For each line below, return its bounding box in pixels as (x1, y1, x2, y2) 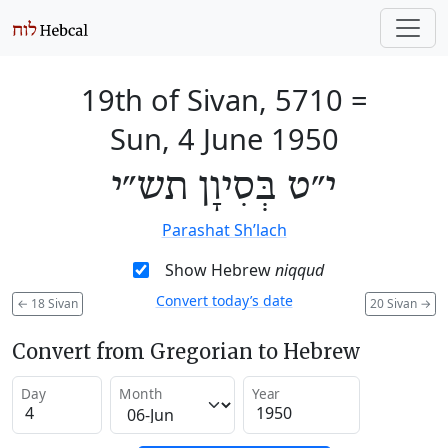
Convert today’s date (155, 291, 293, 310)
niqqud (274, 259, 324, 281)
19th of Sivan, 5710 (80, 80, 343, 119)
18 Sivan (28, 294, 78, 312)
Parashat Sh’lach (161, 219, 287, 241)
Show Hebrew (164, 259, 275, 281)
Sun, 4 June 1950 (109, 119, 339, 158)
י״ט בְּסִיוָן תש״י (112, 164, 336, 212)
